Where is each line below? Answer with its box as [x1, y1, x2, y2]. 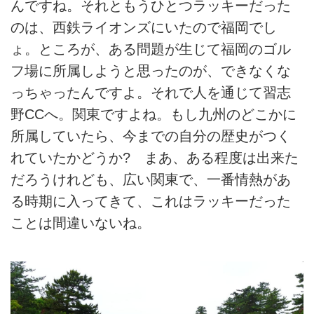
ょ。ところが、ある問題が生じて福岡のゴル [11, 41, 291, 57]
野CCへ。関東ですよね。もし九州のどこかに [11, 106, 296, 122]
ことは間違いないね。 [11, 214, 151, 231]
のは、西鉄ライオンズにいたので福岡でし [11, 19, 277, 35]
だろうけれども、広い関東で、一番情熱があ [11, 171, 291, 187]
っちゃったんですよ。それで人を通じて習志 [11, 84, 291, 100]
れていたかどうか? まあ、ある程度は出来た [11, 149, 299, 165]
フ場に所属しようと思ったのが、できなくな [11, 62, 291, 78]
